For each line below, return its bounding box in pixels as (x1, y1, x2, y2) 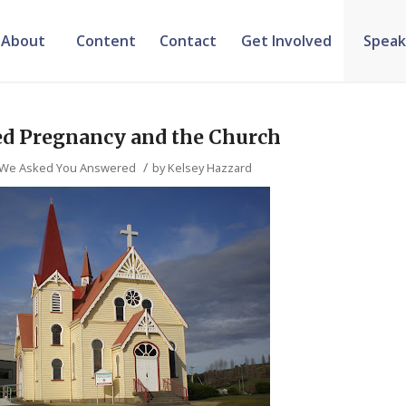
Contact (159, 31, 217, 51)
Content (75, 31, 136, 51)
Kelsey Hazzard (168, 159, 253, 176)
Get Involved (240, 31, 332, 51)
